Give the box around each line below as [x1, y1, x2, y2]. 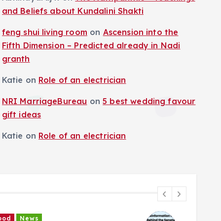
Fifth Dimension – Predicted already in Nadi [1, 40, 181, 50]
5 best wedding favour [103, 96, 196, 106]
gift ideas [1, 110, 41, 119]
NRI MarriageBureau [1, 96, 87, 106]
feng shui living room [1, 27, 87, 37]
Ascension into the [103, 27, 179, 37]
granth [1, 54, 30, 64]
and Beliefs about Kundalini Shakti [1, 6, 144, 16]
